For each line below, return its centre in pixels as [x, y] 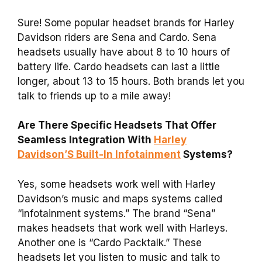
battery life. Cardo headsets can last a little [119, 66]
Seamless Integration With [86, 140]
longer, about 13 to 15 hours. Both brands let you [131, 81]
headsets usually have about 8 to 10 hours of [124, 52]
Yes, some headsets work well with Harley [117, 184]
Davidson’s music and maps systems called [120, 199]
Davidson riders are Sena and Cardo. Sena [117, 37]
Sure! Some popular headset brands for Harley [126, 23]
